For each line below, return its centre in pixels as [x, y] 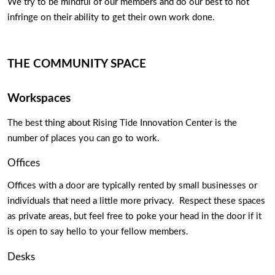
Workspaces [39, 99]
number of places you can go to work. [85, 138]
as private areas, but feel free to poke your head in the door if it [134, 217]
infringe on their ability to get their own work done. [115, 18]
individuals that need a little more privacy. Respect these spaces [136, 201]
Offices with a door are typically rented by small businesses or [132, 186]
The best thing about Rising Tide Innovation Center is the [122, 123]
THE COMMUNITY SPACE [77, 64]
